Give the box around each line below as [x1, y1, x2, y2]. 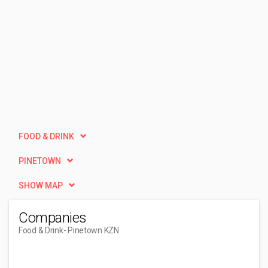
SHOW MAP [19, 181, 63, 190]
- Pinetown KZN [63, 226, 119, 235]
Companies [19, 209, 87, 226]
